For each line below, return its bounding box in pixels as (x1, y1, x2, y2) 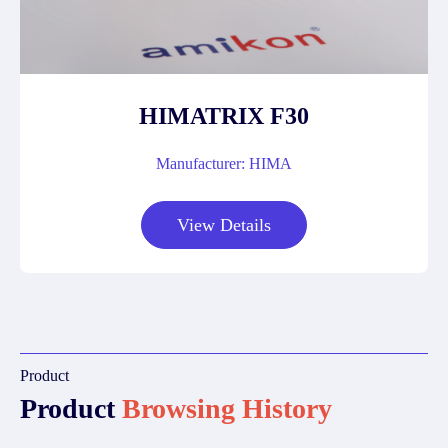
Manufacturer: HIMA (156, 155, 292, 172)
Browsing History (122, 393, 332, 424)
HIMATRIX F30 (139, 103, 309, 129)
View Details (177, 215, 271, 235)
